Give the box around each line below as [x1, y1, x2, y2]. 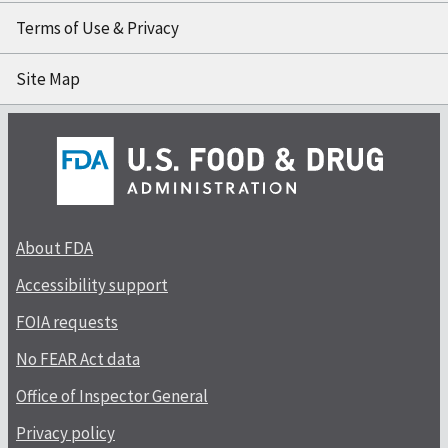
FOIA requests [16, 310, 118, 333]
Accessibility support [16, 273, 168, 296]
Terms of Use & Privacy [16, 16, 179, 39]
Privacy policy [16, 421, 115, 444]
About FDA [16, 236, 93, 259]
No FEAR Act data [16, 347, 140, 370]
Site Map [16, 67, 80, 90]
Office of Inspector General [16, 384, 208, 407]
